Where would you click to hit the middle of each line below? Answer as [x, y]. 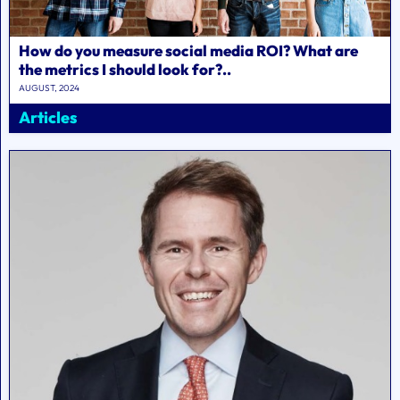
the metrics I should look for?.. [125, 69]
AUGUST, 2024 [49, 87]
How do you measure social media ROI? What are [188, 50]
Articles [48, 117]
